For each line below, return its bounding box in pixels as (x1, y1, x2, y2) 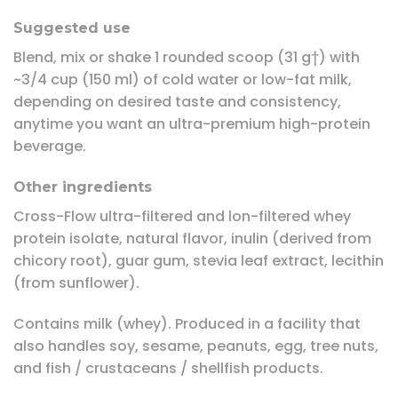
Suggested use (13, 20, 131, 37)
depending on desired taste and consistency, (13, 92, 341, 113)
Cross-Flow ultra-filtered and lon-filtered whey (13, 206, 351, 227)
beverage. (13, 136, 86, 157)
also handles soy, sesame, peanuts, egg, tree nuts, (13, 335, 378, 356)
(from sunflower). (13, 273, 139, 294)
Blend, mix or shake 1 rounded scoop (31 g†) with (13, 47, 360, 68)
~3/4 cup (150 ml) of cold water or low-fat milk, (13, 69, 352, 91)
